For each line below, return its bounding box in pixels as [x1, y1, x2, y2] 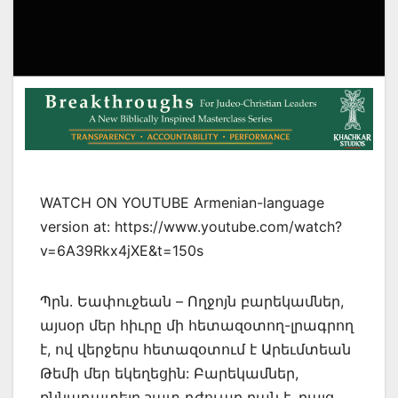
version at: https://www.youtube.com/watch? [40, 218, 342, 236]
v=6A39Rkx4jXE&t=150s [40, 242, 203, 260]
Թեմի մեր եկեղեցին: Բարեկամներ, [40, 364, 298, 383]
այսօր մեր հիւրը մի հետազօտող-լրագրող [40, 316, 354, 335]
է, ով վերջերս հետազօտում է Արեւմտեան [40, 340, 351, 359]
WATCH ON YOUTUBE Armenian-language [40, 194, 324, 212]
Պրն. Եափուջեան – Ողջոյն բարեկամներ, [40, 292, 344, 311]
